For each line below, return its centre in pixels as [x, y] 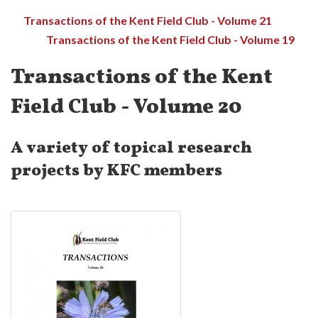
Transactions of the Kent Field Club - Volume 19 [170, 39]
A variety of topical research [131, 148]
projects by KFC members [116, 171]
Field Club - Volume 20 [126, 108]
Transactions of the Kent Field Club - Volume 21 [148, 20]
